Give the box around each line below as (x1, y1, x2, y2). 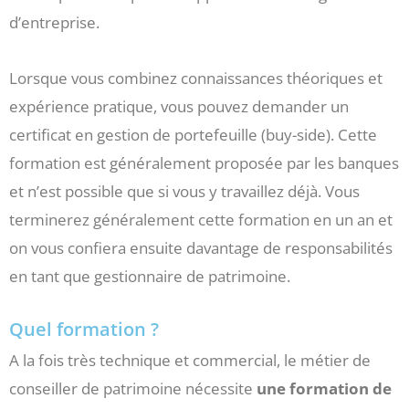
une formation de (253, 377, 392, 399)
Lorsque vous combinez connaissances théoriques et (9, 68, 383, 89)
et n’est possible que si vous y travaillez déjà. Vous (9, 181, 360, 203)
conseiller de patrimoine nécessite (9, 377, 253, 399)
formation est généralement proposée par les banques (9, 152, 399, 174)
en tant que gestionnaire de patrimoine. (9, 266, 290, 288)
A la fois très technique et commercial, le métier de (9, 349, 371, 371)
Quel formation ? (9, 316, 159, 341)
